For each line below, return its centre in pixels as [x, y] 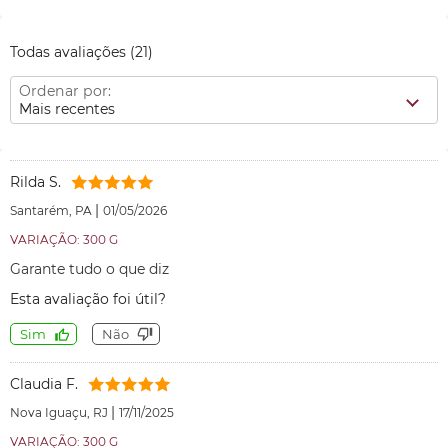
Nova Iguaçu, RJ [60, 412]
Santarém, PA [52, 210]
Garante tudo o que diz [89, 269]
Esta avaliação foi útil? [88, 299]
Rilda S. [35, 182]
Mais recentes [67, 109]
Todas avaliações [70, 52]
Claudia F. [44, 384]
